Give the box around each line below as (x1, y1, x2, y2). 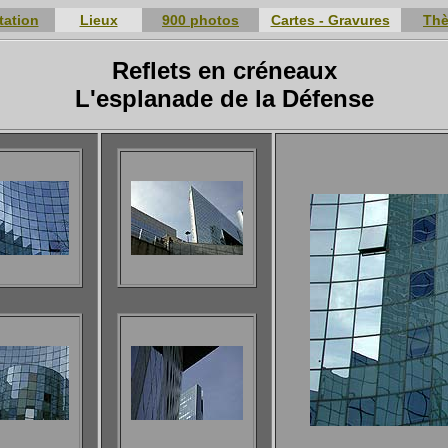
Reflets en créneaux (111, 57, 337, 85)
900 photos (162, 12, 239, 28)
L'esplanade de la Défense (74, 85, 374, 113)
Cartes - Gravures (270, 12, 390, 28)
